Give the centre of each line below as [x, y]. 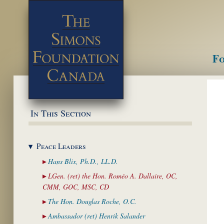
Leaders [72, 146]
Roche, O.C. [119, 201]
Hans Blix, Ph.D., [74, 161]
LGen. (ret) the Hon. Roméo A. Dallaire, [107, 176]
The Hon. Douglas [75, 201]
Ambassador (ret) [73, 216]
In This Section [61, 113]
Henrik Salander [122, 216]
